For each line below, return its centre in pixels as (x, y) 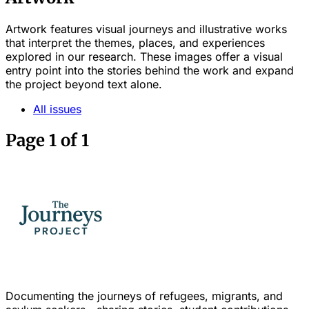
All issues (57, 109)
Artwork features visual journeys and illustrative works (146, 29)
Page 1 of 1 (47, 140)
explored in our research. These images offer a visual (144, 56)
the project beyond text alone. (84, 84)
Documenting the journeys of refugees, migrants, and (144, 296)
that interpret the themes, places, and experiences (135, 42)
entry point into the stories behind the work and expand (150, 70)
